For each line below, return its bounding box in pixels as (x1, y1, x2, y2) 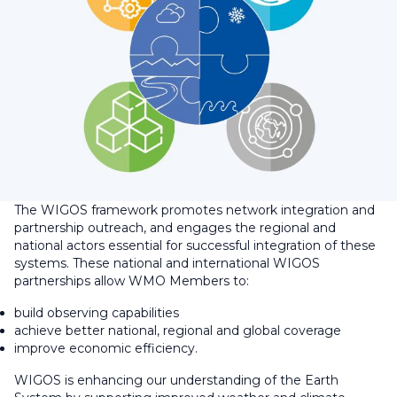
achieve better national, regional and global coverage (14, 323, 341, 339)
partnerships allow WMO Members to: (14, 273, 249, 290)
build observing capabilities (14, 305, 179, 322)
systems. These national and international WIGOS (14, 255, 320, 272)
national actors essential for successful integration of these (14, 237, 376, 254)
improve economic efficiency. (14, 340, 198, 357)
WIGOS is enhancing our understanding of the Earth (14, 372, 339, 389)
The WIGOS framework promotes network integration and (14, 202, 375, 219)
